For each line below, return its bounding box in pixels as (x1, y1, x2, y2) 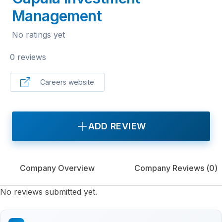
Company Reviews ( (134, 163, 209, 173)
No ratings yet (12, 30, 65, 40)
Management (12, 7, 102, 25)
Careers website (40, 78, 94, 86)
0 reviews (10, 52, 46, 62)
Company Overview (20, 163, 95, 173)
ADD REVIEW (88, 121, 146, 131)
